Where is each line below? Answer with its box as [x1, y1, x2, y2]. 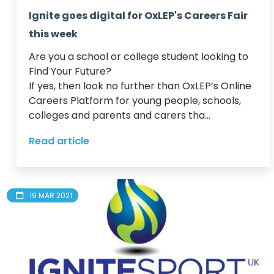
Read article [29, 133, 89, 148]
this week [29, 26, 78, 41]
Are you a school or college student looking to [29, 49, 248, 64]
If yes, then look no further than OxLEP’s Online [29, 78, 251, 93]
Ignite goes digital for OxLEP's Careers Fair [29, 8, 248, 23]
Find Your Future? [29, 64, 116, 78]
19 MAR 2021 [29, 190, 72, 201]
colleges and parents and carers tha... [29, 108, 210, 122]
